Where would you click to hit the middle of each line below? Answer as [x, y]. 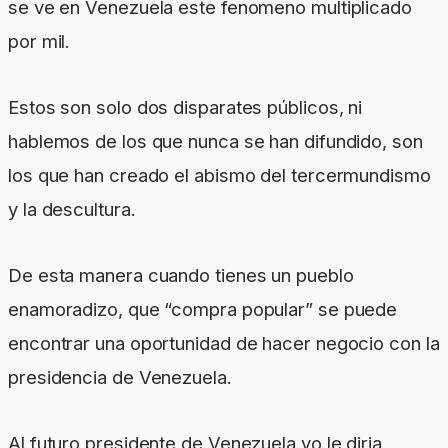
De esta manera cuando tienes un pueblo [181, 275]
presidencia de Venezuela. [120, 377]
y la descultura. [72, 209]
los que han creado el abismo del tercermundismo [219, 175]
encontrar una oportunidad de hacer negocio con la [224, 343]
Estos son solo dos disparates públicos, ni [185, 107]
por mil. [39, 41]
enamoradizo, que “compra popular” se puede [203, 309]
